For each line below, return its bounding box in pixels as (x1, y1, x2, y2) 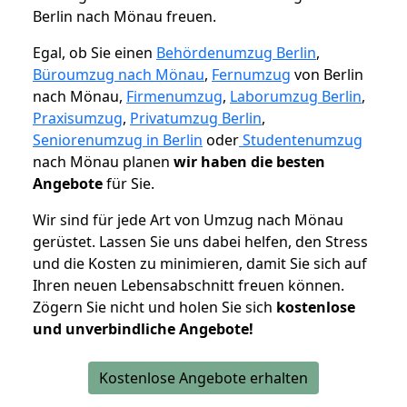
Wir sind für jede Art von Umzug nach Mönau (33, 210, 343, 231)
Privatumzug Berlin (130, 108, 262, 129)
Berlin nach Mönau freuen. (33, 6, 216, 27)
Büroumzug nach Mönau (33, 65, 204, 85)
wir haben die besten (174, 152, 325, 173)
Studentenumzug (239, 130, 362, 151)
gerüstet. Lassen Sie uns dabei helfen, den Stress (33, 232, 368, 253)
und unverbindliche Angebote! (33, 319, 253, 340)
